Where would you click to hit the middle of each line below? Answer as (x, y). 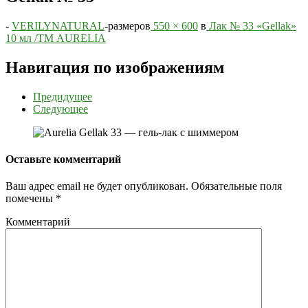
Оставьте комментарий (63, 159)
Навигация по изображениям (115, 68)
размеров (129, 26)
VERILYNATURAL (58, 26)
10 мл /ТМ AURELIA (56, 38)
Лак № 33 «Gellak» (251, 26)
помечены (31, 199)
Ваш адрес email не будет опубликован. (97, 186)
